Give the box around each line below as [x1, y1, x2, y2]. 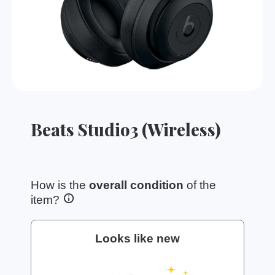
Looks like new [95, 231, 180, 245]
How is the [31, 178, 89, 192]
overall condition [89, 178, 184, 192]
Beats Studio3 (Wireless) [31, 117, 221, 141]
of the [184, 178, 216, 192]
